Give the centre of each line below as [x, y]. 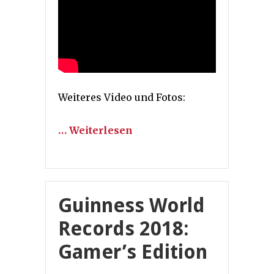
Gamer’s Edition [133, 252]
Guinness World [131, 205]
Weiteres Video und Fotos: [122, 97]
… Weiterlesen [95, 130]
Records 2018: [124, 228]
